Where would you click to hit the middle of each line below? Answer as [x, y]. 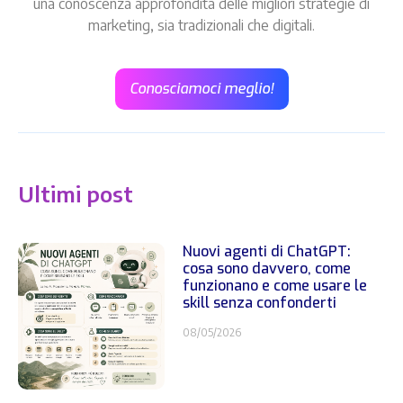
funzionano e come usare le [275, 285]
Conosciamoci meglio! [201, 88]
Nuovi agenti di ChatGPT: [267, 251]
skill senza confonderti [260, 302]
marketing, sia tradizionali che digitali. [201, 25]
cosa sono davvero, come [267, 268]
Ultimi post [76, 193]
